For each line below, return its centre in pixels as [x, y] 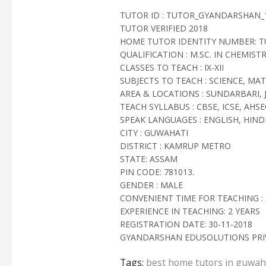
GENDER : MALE [151, 185]
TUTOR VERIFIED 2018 [164, 28]
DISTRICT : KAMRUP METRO [175, 145]
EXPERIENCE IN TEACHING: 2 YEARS [190, 211]
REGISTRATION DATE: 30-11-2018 [186, 224]
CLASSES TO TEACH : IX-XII [172, 67]
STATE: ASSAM [149, 159]
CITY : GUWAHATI [154, 132]
